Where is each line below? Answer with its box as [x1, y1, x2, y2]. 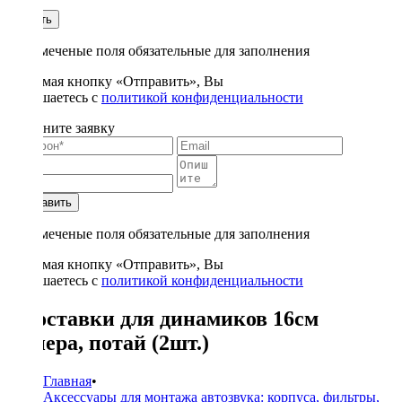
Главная [43, 372, 92, 389]
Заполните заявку [7, 120, 115, 135]
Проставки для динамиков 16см [7, 306, 319, 330]
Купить [14, 13, 52, 26]
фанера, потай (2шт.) [7, 330, 209, 354]
